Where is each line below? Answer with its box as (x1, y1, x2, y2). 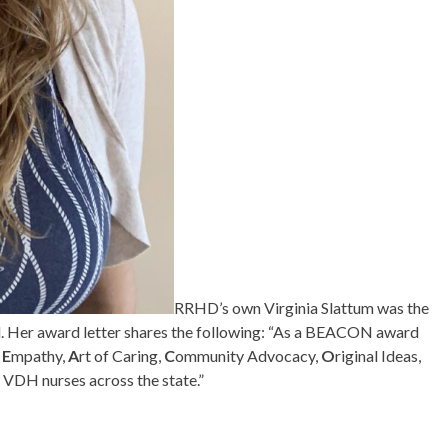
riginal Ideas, (335, 346, 422, 365)
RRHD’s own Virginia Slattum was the (174, 298, 430, 317)
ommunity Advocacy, (175, 346, 322, 365)
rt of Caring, (79, 346, 165, 365)
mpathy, (11, 346, 69, 365)
